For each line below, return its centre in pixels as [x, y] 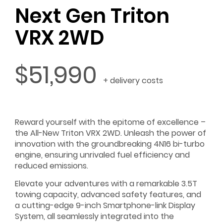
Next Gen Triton [92, 16]
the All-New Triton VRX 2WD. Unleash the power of [111, 133]
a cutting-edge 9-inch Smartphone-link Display [105, 205]
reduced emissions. [52, 166]
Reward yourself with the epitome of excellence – [110, 122]
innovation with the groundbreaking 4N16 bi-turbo [110, 144]
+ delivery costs [133, 80]
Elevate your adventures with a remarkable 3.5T [106, 183]
